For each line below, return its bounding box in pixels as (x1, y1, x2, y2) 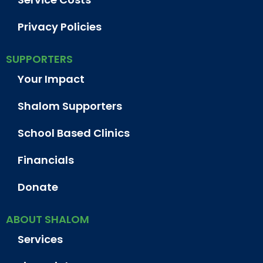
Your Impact (18, 71, 85, 86)
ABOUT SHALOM (6, 211, 89, 227)
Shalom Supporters (18, 98, 122, 113)
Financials (18, 152, 74, 167)
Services (18, 231, 63, 247)
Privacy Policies (18, 19, 102, 34)
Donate (18, 179, 58, 194)
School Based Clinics (18, 125, 130, 140)
